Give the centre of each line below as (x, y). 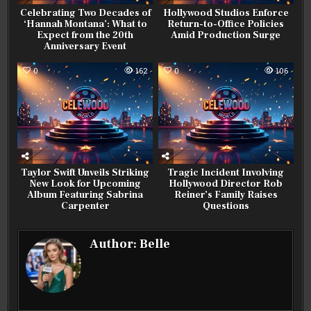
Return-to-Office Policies (226, 25)
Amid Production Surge (226, 36)
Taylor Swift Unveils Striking (85, 173)
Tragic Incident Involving (226, 173)
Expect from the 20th (85, 36)
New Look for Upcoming (85, 184)
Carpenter (85, 207)
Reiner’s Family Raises (226, 195)
